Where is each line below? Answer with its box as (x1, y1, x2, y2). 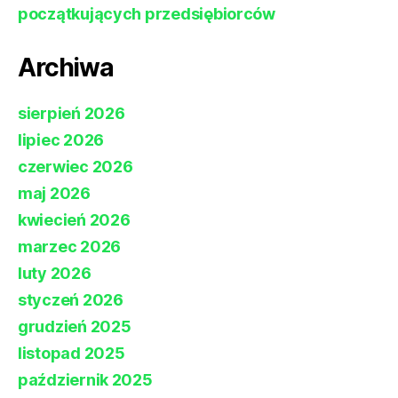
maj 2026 (18, 184, 91, 203)
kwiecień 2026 (18, 211, 131, 230)
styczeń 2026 (18, 291, 123, 310)
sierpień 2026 (18, 104, 125, 123)
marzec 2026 (18, 237, 122, 257)
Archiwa (18, 52, 114, 84)
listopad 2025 (18, 344, 125, 363)
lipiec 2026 (18, 131, 105, 150)
